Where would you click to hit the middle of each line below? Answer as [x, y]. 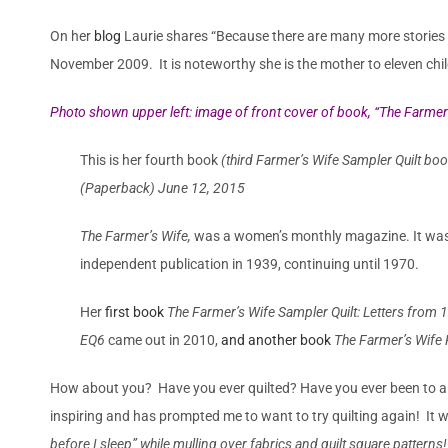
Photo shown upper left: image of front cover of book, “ [214, 111]
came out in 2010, [163, 339]
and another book [276, 339]
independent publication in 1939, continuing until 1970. [249, 263]
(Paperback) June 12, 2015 [162, 187]
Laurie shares [166, 35]
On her [72, 35]
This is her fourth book [150, 159]
